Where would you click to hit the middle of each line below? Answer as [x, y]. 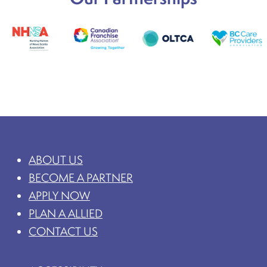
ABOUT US [56, 159]
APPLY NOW [59, 195]
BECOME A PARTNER [81, 177]
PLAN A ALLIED [66, 213]
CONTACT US [63, 231]
